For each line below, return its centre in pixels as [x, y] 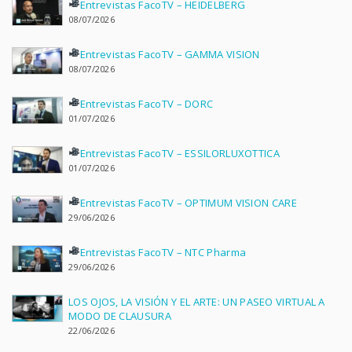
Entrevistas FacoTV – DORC [147, 103]
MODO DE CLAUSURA [120, 315]
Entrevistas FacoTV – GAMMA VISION [170, 55]
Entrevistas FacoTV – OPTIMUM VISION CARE [188, 202]
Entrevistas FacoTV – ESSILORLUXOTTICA [180, 153]
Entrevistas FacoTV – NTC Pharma [163, 252]
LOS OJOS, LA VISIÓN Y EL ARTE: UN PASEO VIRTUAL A [197, 301]
